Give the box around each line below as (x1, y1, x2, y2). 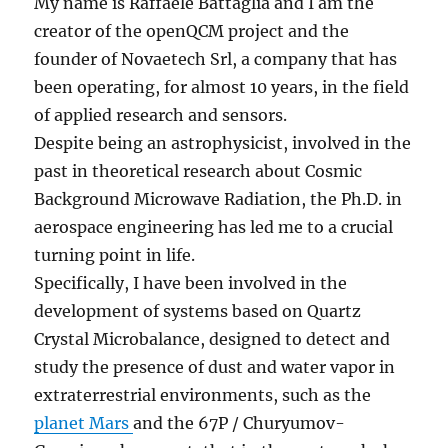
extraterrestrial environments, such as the (34, 385, 372, 406)
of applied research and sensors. (34, 105, 288, 126)
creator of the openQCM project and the (34, 21, 350, 42)
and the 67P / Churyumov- (133, 413, 346, 434)
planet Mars (34, 413, 134, 434)
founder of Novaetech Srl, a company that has (34, 49, 398, 70)
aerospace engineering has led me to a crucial (34, 217, 394, 238)
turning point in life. (34, 245, 196, 266)
